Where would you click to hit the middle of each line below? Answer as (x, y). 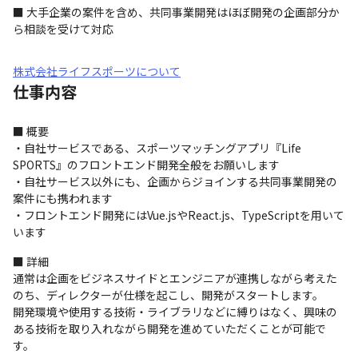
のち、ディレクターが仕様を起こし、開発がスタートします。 (168, 295)
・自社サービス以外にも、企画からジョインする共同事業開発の (175, 181)
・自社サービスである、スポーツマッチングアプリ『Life (157, 148)
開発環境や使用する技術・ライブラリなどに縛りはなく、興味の (175, 312)
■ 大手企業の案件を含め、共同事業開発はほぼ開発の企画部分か (176, 12)
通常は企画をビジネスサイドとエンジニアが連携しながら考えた (175, 278)
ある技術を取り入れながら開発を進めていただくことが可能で (169, 328)
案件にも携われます (63, 198)
